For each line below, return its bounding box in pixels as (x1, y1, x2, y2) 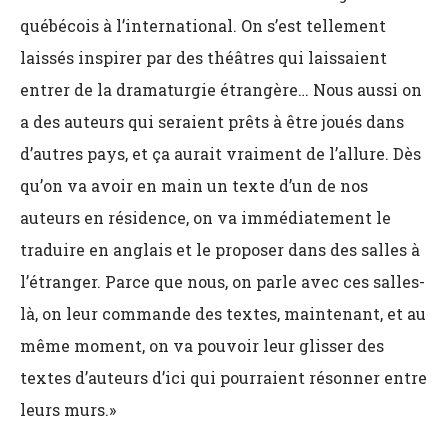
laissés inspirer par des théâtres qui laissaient (20, 47, 387, 68)
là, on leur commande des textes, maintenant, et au (20, 303, 426, 324)
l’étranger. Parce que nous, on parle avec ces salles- (20, 271, 425, 292)
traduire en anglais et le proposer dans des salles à (20, 239, 420, 260)
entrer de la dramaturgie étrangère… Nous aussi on (20, 79, 422, 100)
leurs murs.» (20, 399, 116, 420)
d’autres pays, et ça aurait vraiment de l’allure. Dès (20, 143, 421, 164)
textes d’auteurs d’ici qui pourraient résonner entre (20, 367, 427, 388)
